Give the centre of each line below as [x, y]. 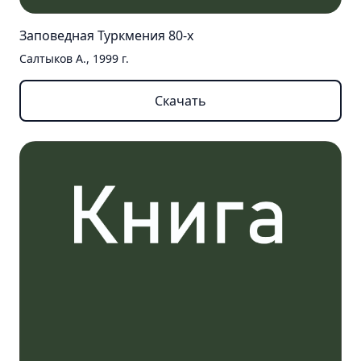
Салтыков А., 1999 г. [74, 58]
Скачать [180, 100]
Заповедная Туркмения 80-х [106, 35]
